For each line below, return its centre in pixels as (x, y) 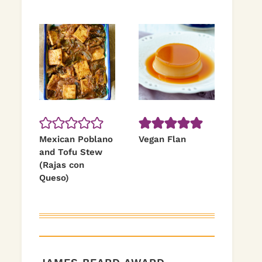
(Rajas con (62, 165)
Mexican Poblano (76, 139)
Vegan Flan (162, 139)
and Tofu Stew (71, 152)
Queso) (54, 178)
